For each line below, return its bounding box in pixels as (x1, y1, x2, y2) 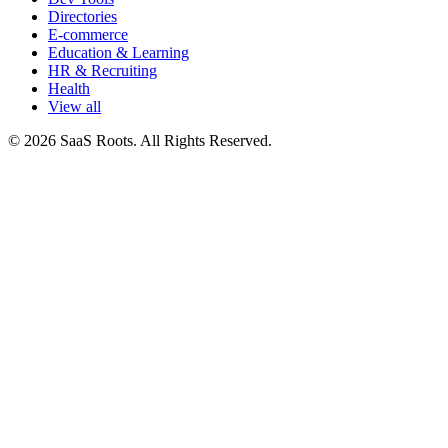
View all (48, 98, 101, 116)
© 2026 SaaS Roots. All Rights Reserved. (8, 132, 272, 150)
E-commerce (48, 26, 128, 44)
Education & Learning (48, 44, 189, 62)
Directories (48, 8, 117, 26)
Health (48, 80, 90, 98)
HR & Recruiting (48, 62, 157, 80)
